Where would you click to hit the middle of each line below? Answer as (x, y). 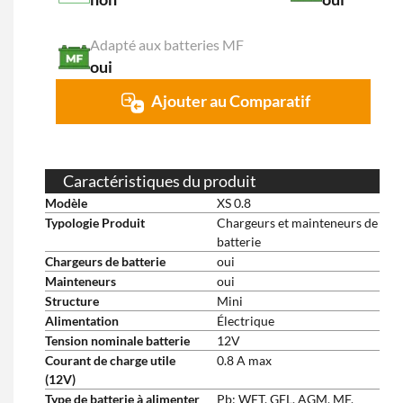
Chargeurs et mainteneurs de (297, 223)
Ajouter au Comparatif (230, 101)
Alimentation (82, 321)
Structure (72, 301)
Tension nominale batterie (117, 340)
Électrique (246, 321)
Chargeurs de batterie (105, 261)
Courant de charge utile (110, 360)
